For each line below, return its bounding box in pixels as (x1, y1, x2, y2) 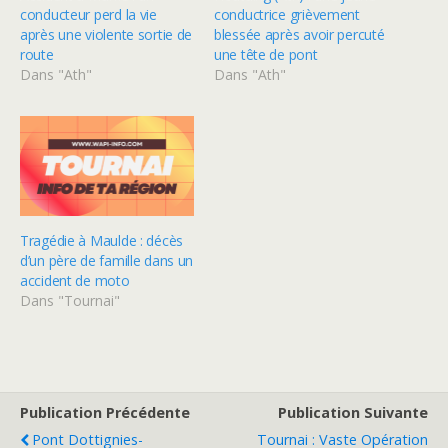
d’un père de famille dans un (20, 250, 194, 270)
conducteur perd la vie (20, 5, 157, 25)
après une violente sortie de (20, 25, 193, 45)
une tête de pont (214, 45, 318, 65)
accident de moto (20, 270, 130, 290)
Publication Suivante (278, 402, 428, 422)
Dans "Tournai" (20, 290, 120, 310)
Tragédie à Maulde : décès (20, 230, 184, 250)
